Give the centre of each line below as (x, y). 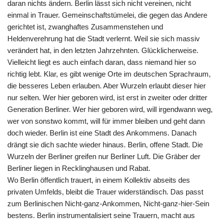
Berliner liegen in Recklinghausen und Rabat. (79, 168)
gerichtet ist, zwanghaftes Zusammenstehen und (85, 27)
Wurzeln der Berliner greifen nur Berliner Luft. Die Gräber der (104, 156)
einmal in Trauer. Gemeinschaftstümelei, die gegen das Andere (107, 15)
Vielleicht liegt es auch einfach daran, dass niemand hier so (102, 62)
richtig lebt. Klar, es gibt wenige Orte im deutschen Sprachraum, (109, 74)
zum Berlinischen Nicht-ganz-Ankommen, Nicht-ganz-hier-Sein (108, 204)
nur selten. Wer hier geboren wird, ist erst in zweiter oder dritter (107, 97)
